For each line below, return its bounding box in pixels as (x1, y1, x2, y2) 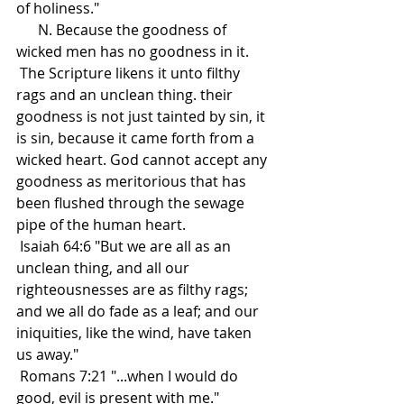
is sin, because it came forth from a (16, 128, 258, 149)
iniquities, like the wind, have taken (16, 323, 255, 344)
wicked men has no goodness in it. (16, 41, 249, 62)
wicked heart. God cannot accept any (16, 150, 271, 170)
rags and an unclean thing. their (16, 85, 236, 106)
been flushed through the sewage (16, 193, 248, 214)
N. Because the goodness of (16, 20, 38, 41)
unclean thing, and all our (16, 258, 193, 279)
